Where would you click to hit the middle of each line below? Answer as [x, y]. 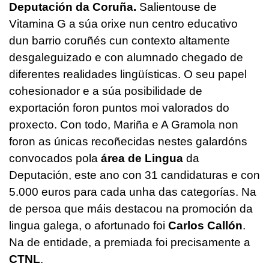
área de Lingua [141, 158]
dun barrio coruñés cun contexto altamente [119, 40]
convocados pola [53, 158]
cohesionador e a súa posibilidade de [106, 91]
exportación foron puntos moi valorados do [119, 107]
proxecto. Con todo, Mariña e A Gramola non [124, 124]
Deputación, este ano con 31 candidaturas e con [134, 175]
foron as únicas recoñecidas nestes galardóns [128, 141]
